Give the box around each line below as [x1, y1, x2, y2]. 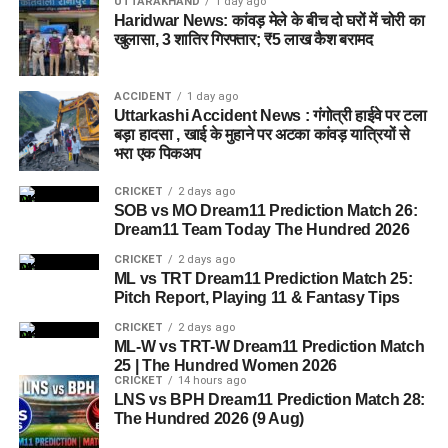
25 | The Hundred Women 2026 [113, 356, 338, 374]
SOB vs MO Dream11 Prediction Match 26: [113, 201, 418, 219]
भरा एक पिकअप [113, 144, 201, 162]
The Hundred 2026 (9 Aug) [113, 409, 304, 427]
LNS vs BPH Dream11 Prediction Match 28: [113, 390, 426, 408]
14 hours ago [177, 373, 246, 387]
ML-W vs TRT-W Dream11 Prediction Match [113, 337, 425, 355]
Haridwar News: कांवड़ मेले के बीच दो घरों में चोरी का [113, 11, 425, 29]
